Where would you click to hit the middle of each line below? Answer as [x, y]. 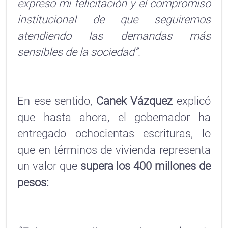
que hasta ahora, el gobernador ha [114, 118]
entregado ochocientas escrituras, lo [114, 134]
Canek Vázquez [136, 101]
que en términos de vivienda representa [114, 150]
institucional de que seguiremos [114, 20]
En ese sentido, [57, 101]
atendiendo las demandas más [114, 36]
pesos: [33, 183]
